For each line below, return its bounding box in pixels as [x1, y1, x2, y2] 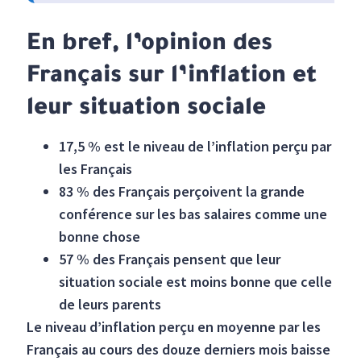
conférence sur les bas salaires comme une [59, 205, 328, 223]
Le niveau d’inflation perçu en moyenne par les [27, 317, 322, 336]
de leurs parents [59, 295, 162, 313]
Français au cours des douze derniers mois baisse [27, 340, 331, 359]
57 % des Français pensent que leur [59, 250, 281, 268]
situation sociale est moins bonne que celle [59, 272, 333, 291]
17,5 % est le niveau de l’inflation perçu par [59, 137, 332, 156]
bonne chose [59, 227, 141, 246]
